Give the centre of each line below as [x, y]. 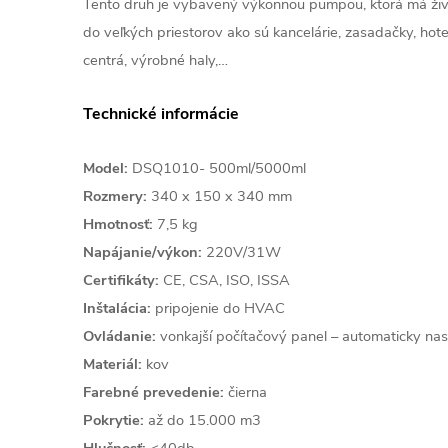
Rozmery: [115, 195]
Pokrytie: [113, 419]
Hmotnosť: [118, 223]
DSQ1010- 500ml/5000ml [217, 167]
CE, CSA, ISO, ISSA [224, 279]
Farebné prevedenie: [153, 391]
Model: [105, 167]
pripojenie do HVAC [218, 307]
